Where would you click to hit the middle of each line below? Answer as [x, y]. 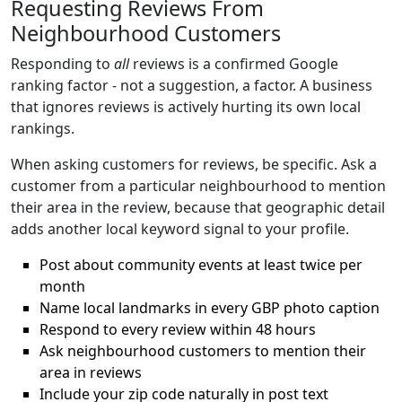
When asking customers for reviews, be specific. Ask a [194, 164]
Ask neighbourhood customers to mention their [203, 351]
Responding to [62, 64]
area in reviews [91, 372]
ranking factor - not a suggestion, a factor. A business [192, 85]
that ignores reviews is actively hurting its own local [186, 107]
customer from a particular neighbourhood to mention [198, 186]
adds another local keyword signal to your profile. [180, 229]
